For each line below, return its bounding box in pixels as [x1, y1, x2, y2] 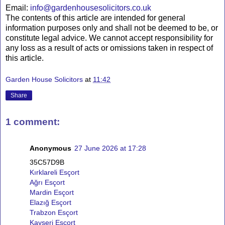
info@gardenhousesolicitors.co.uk [30, 3, 151, 12]
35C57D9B [30, 158, 64, 166]
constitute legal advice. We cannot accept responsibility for [6, 33, 213, 42]
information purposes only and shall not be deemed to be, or [6, 23, 218, 32]
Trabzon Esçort [30, 208, 78, 216]
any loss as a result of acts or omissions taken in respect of [6, 43, 213, 52]
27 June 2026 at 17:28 [74, 144, 146, 152]
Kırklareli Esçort [30, 168, 79, 176]
